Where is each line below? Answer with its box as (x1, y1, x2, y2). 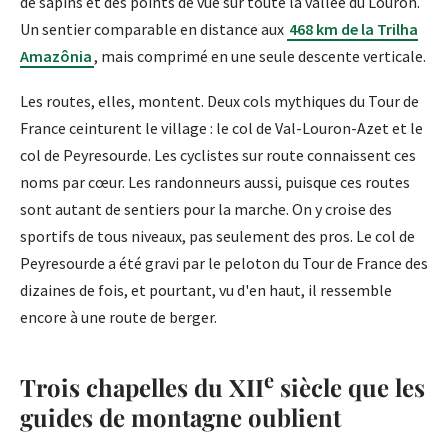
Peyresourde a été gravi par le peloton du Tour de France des (20, 253, 428, 274)
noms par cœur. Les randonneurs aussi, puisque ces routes (20, 172, 410, 193)
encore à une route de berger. (20, 307, 217, 328)
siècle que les (274, 371, 425, 404)
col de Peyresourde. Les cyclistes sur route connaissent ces (20, 145, 416, 166)
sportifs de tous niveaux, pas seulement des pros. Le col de (20, 226, 415, 247)
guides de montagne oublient (20, 401, 341, 434)
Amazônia (20, 46, 92, 67)
